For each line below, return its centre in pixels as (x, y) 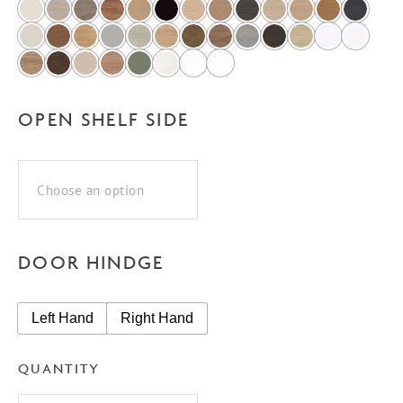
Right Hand (157, 318)
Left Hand (63, 318)
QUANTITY (59, 369)
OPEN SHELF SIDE (104, 120)
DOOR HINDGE (91, 263)
